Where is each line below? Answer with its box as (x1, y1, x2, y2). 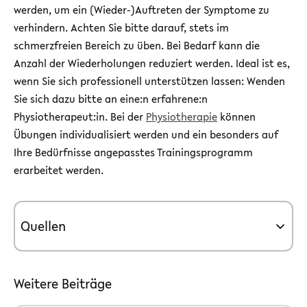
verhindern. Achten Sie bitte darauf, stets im (14, 20, 229, 35)
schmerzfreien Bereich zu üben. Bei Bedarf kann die (14, 38, 260, 53)
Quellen (21, 217, 66, 236)
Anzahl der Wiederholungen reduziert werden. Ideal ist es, (14, 56, 290, 71)
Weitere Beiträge (14, 274, 112, 293)
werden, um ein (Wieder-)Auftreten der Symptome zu (14, 2, 269, 17)
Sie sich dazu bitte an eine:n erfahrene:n (14, 91, 208, 106)
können (217, 109, 256, 124)
